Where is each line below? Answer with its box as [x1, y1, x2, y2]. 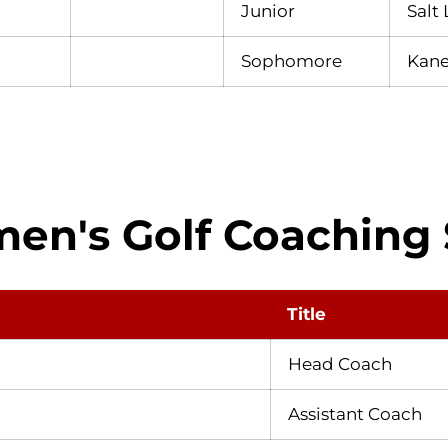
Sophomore [241, 50, 342, 71]
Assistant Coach [288, 404, 422, 424]
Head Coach [288, 354, 392, 374]
